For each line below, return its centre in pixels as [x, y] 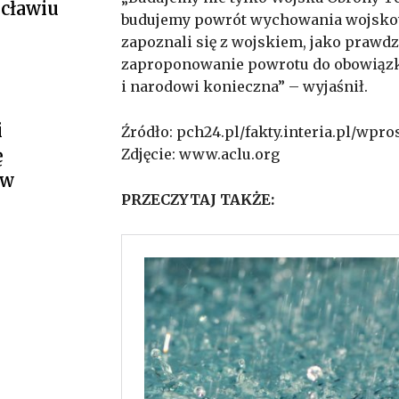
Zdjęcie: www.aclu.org [200, 155]
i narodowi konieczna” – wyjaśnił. [244, 87]
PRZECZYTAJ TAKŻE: [198, 200]
